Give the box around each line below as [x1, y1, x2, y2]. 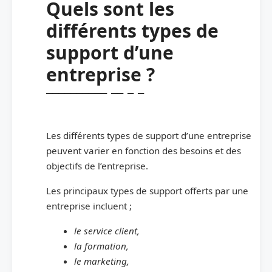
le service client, [73, 224, 142, 237]
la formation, [73, 239, 131, 252]
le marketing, [73, 254, 132, 267]
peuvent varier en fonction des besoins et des [46, 144, 241, 157]
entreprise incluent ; [46, 199, 132, 212]
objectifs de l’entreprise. [46, 159, 148, 172]
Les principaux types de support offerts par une [46, 184, 248, 197]
